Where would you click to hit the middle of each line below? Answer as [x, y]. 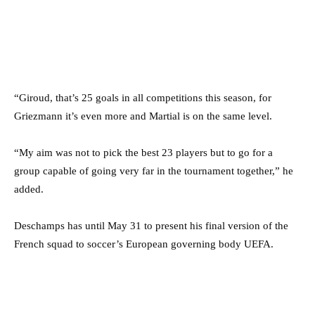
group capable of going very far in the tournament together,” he [154, 171]
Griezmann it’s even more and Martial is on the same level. [143, 116]
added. [29, 189]
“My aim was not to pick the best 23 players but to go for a [143, 152]
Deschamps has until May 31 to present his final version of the [151, 225]
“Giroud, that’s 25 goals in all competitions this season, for [143, 97]
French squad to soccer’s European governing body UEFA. [144, 244]
